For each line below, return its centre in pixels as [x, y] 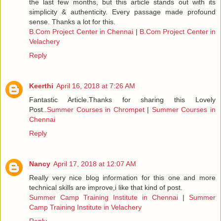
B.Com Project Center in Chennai [81, 32]
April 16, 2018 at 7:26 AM [96, 86]
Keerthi [41, 86]
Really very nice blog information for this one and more [122, 178]
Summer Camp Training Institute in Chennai [106, 198]
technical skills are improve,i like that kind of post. [106, 188]
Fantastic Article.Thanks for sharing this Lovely [122, 100]
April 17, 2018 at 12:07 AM [95, 164]
